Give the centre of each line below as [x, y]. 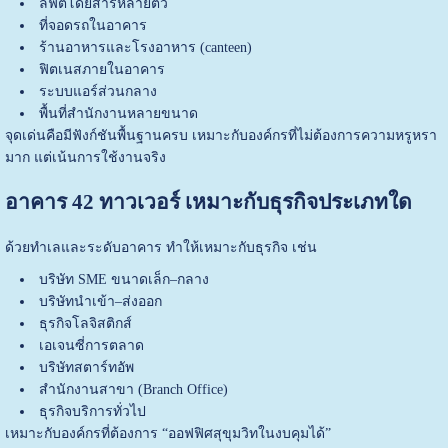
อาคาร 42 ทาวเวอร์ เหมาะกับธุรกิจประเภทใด [208, 202]
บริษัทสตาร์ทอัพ [86, 367]
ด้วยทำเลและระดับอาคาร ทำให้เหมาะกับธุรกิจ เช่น [160, 247]
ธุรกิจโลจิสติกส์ [85, 323]
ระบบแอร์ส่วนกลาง [97, 91]
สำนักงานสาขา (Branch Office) [133, 389]
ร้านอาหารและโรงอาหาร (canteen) [145, 47]
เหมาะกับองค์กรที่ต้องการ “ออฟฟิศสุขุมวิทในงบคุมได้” [167, 433]
